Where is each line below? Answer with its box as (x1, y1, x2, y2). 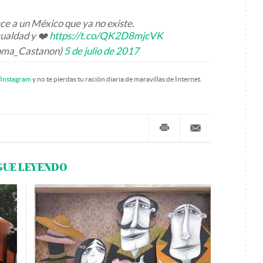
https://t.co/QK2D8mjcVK (49, 30, 163, 41)
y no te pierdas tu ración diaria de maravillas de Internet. (31, 75, 202, 83)
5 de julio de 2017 (64, 45, 139, 56)
